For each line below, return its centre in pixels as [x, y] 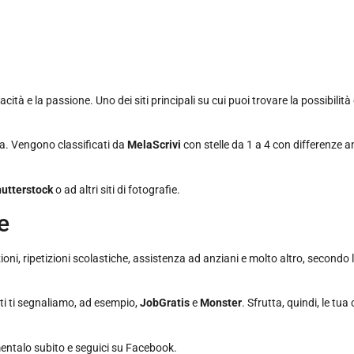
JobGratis [166, 303]
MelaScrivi [154, 145]
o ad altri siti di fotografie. [118, 189]
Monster [221, 303]
